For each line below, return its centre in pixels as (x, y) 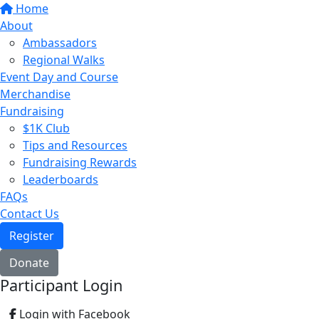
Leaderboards (61, 179)
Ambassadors (60, 43)
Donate (29, 263)
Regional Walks (64, 60)
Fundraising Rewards (80, 162)
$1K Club (46, 128)
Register (32, 236)
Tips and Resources (75, 145)
